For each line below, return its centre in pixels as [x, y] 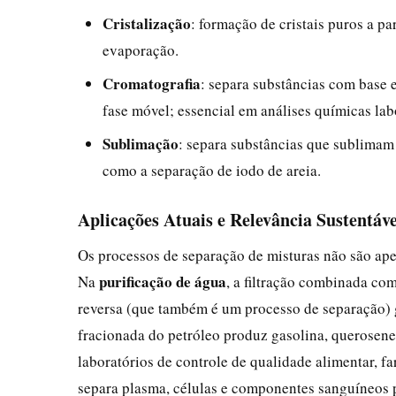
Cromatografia [152, 83]
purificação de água [163, 281]
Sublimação [141, 143]
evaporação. [141, 49]
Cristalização [147, 23]
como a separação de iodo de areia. [212, 170]
